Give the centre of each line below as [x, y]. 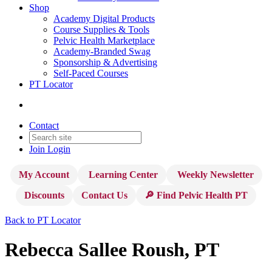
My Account [44, 175]
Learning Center [122, 175]
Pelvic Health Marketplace [104, 40]
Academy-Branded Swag [102, 51]
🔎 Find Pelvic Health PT [196, 195]
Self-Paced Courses [91, 73]
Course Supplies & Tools [101, 29]
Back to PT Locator [43, 220]
